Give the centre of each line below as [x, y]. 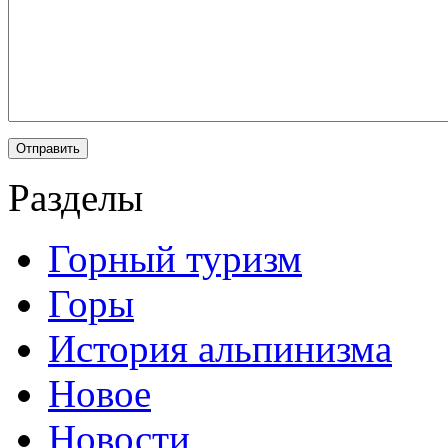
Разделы [75, 198]
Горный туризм [175, 259]
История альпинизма [220, 349]
